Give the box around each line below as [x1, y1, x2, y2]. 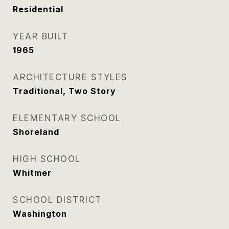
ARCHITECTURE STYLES [13, 72, 128, 82]
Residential [13, 4, 63, 14]
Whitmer [13, 168, 52, 178]
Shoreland [13, 127, 59, 137]
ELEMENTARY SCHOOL [13, 113, 121, 123]
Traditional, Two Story [13, 86, 116, 96]
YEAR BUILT [13, 31, 68, 41]
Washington [13, 209, 67, 219]
